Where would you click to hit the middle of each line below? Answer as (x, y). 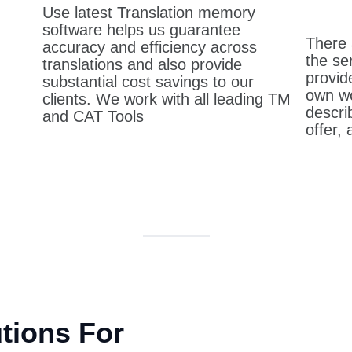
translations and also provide (142, 64)
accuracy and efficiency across (150, 47)
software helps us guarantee (141, 29)
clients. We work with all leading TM (167, 99)
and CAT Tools (93, 116)
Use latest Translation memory (149, 12)
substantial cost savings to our (148, 81)
